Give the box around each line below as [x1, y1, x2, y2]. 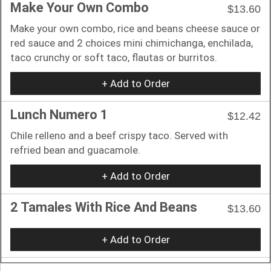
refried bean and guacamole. [10, 143, 140, 156]
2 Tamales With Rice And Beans [10, 199, 197, 215]
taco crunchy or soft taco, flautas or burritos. [10, 51, 217, 64]
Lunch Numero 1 [10, 106, 108, 122]
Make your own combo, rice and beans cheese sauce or [10, 22, 260, 34]
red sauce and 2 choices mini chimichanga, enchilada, [10, 36, 253, 49]
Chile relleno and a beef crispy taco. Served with [10, 129, 228, 142]
